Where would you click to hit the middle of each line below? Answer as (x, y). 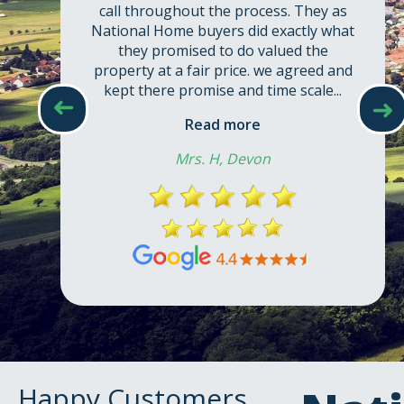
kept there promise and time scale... (223, 90)
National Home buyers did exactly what (223, 31)
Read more (223, 124)
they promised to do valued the (223, 50)
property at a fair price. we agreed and (223, 70)
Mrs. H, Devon (223, 159)
